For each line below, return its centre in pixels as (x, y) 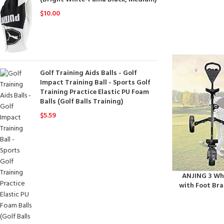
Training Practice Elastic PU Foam (94, 92)
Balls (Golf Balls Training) (81, 102)
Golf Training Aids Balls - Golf (88, 73)
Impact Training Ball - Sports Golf (95, 83)
